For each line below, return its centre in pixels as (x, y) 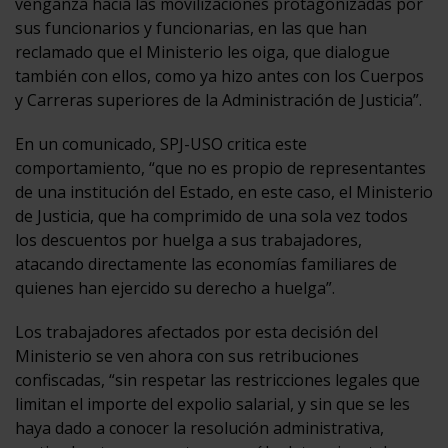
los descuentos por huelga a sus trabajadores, (188, 239)
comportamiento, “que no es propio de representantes (220, 167)
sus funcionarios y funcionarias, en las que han (191, 27)
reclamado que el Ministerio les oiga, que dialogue (202, 51)
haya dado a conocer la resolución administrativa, (199, 427)
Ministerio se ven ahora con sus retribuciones (187, 355)
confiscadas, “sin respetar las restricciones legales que (217, 379)
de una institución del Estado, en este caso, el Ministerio (224, 191)
